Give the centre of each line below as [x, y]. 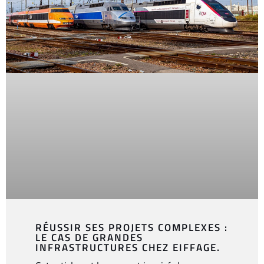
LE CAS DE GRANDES [89, 237]
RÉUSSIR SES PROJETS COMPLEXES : [132, 227]
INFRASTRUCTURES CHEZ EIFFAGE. [128, 247]
